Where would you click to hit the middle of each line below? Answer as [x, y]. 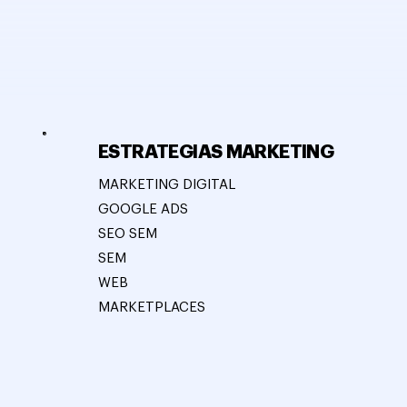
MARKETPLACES [152, 308]
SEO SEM [128, 234]
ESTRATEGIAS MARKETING [216, 152]
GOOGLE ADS [144, 210]
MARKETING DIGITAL [167, 185]
